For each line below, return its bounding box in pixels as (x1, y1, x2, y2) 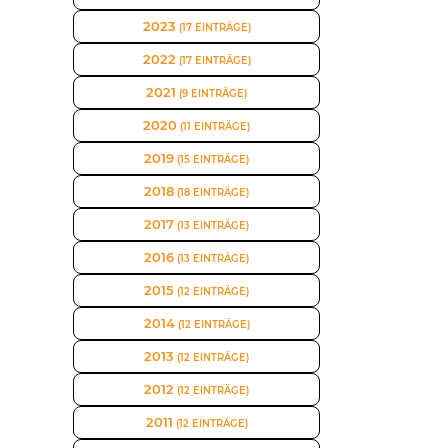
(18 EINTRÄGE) (174, 187, 249, 198)
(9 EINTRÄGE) (176, 88, 247, 99)
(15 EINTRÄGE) (174, 154, 249, 165)
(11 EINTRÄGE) (177, 121, 250, 132)
